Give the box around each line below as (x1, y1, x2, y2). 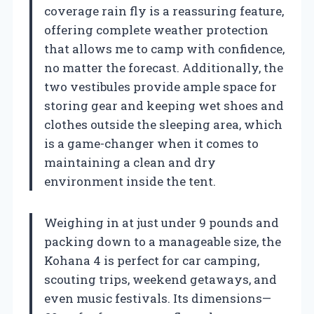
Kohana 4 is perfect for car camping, (44, 252, 259, 268)
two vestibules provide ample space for (44, 78, 277, 95)
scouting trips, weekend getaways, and (44, 271, 277, 287)
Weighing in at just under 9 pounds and (44, 214, 279, 231)
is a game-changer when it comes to (44, 135, 259, 151)
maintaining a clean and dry (44, 153, 216, 170)
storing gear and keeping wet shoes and (44, 97, 284, 114)
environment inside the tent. (44, 172, 216, 189)
